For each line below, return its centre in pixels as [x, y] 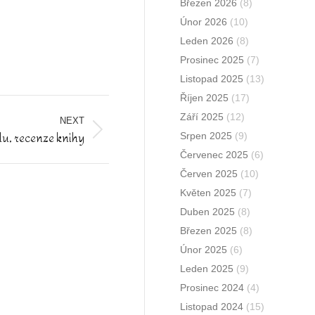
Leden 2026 [207, 41]
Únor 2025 [204, 250]
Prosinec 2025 [212, 60]
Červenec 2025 [214, 155]
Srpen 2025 [206, 136]
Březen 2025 [209, 231]
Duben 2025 [208, 212]
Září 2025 [202, 117]
